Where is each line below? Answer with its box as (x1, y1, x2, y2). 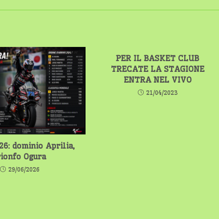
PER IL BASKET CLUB (116, 53, 199, 63)
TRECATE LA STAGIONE (110, 64, 204, 74)
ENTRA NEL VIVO (123, 74, 192, 85)
